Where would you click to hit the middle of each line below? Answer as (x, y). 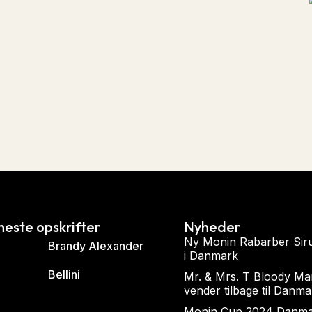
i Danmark (211, 256)
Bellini (64, 275)
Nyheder (212, 227)
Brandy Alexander (96, 246)
